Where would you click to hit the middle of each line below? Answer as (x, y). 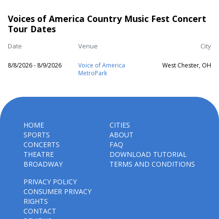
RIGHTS (36, 201)
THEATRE (39, 154)
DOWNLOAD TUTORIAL (148, 154)
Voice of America (102, 65)
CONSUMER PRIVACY (57, 191)
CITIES (120, 125)
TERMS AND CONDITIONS (152, 164)
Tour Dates (32, 29)
